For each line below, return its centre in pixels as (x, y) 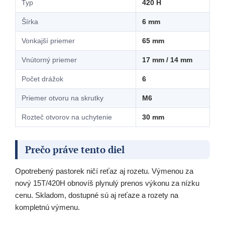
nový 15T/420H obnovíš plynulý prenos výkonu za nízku (107, 183)
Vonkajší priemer (48, 41)
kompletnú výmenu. (47, 207)
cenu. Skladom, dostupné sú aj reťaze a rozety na (97, 195)
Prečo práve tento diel (75, 150)
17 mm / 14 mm (167, 60)
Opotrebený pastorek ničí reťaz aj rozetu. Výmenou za (104, 171)
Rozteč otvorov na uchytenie (67, 117)
